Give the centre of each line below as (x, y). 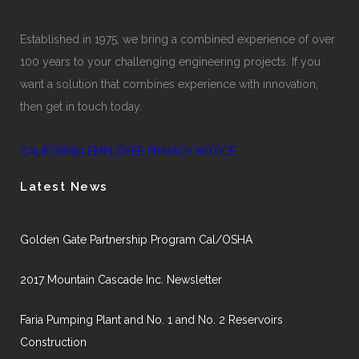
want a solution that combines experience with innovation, (169, 84)
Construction (53, 342)
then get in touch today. (81, 107)
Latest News (64, 187)
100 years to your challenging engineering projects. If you (170, 62)
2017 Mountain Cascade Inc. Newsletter (121, 280)
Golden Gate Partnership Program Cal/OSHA (136, 240)
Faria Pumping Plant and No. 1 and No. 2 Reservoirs (151, 320)
